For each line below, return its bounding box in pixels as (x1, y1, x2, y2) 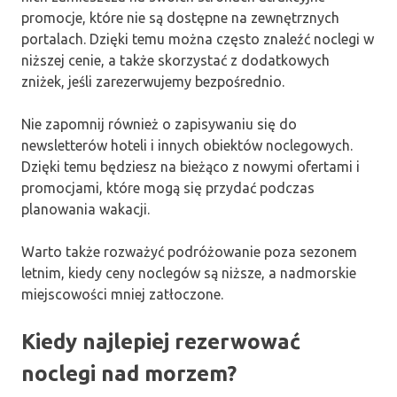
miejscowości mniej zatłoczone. (21, 285, 223, 302)
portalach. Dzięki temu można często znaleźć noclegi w (21, 30, 374, 47)
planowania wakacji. (21, 200, 150, 217)
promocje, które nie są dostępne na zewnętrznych (21, 9, 339, 26)
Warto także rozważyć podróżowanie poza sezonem (21, 243, 357, 260)
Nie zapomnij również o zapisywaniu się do (21, 115, 297, 132)
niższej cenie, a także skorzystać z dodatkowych (21, 51, 330, 68)
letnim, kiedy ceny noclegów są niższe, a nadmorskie (21, 264, 356, 281)
